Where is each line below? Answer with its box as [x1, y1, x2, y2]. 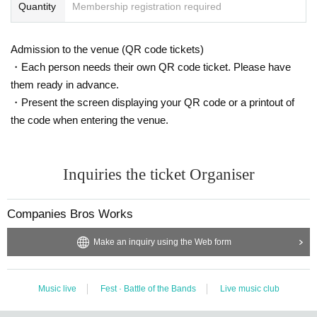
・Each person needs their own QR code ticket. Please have [11, 60, 291, 73]
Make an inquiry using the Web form [93, 236, 231, 247]
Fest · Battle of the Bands [100, 283, 196, 294]
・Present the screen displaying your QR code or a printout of [11, 96, 294, 108]
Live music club [219, 283, 279, 294]
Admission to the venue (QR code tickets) [11, 42, 204, 55]
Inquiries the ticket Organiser [62, 165, 255, 183]
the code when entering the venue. [11, 113, 168, 126]
